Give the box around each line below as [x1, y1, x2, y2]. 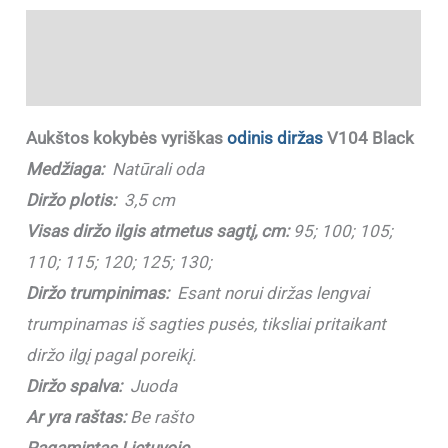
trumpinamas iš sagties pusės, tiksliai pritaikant [26, 313, 387, 334]
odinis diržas [227, 127, 324, 148]
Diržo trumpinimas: [26, 282, 170, 303]
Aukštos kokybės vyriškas [26, 127, 228, 148]
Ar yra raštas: [26, 406, 127, 427]
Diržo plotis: [26, 189, 117, 210]
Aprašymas [26, 23, 113, 44]
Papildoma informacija [26, 71, 198, 92]
